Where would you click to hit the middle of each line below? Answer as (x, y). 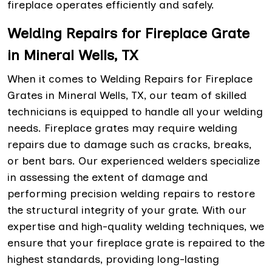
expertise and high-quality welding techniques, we (136, 226)
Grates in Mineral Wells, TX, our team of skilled (127, 95)
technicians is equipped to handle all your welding (135, 111)
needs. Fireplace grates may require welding (122, 128)
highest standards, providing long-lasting (113, 259)
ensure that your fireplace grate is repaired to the (136, 243)
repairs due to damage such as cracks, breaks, (129, 144)
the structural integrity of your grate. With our (127, 210)
